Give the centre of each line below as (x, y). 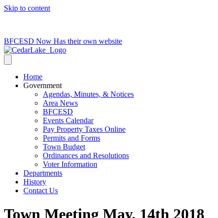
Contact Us (41, 191)
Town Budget (64, 147)
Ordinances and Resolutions (86, 155)
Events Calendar (68, 120)
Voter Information (70, 164)
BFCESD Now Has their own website (63, 41)
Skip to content (27, 8)
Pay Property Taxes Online (84, 129)
